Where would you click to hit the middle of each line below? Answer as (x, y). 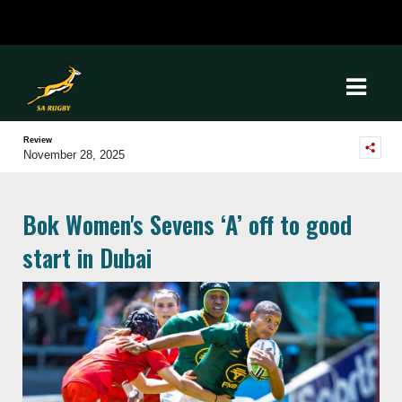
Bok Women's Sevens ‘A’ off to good (187, 224)
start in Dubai (87, 258)
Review (38, 140)
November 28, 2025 (74, 155)
